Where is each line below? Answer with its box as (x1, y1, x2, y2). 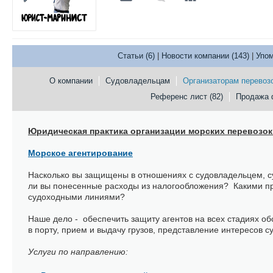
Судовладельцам (105, 76, 170, 85)
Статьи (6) (117, 51, 155, 60)
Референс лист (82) (151, 92, 223, 101)
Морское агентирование (28, 148, 133, 158)
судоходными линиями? (28, 192, 127, 202)
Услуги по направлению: (28, 247, 130, 257)
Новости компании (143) (161, 51, 249, 60)
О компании (49, 76, 93, 85)
